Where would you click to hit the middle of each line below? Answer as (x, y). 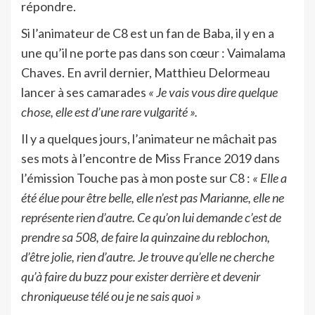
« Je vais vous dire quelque (212, 92)
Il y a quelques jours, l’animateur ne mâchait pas (149, 138)
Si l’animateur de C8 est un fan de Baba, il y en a (148, 33)
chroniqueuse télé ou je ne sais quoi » (111, 296)
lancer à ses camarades (84, 92)
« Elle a (270, 178)
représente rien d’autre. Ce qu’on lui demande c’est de (151, 217)
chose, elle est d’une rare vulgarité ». (109, 111)
